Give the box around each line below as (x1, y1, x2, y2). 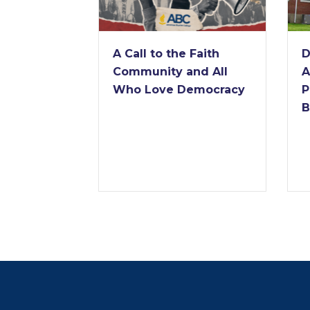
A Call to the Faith (113, 46, 219, 60)
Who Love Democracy (113, 82, 245, 96)
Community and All (113, 64, 228, 78)
